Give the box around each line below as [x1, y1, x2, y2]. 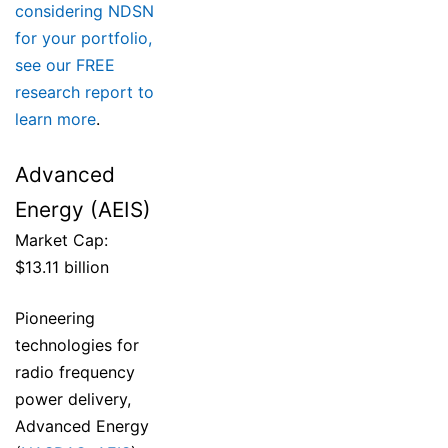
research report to [15, 82, 154, 103]
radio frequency [15, 362, 135, 383]
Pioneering [15, 308, 95, 329]
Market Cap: [15, 230, 108, 251]
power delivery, [15, 389, 131, 410]
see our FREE [15, 55, 115, 76]
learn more [15, 109, 96, 130]
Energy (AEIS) [15, 197, 151, 223]
